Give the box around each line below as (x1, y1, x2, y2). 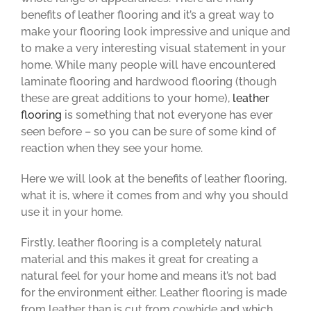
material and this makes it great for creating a (21, 253, 258, 266)
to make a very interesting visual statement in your (21, 42, 286, 55)
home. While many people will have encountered (21, 58, 276, 72)
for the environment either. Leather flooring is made (21, 286, 287, 299)
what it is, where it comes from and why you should (21, 189, 288, 202)
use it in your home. (21, 205, 123, 219)
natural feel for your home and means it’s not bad (21, 269, 276, 283)
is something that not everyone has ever (62, 108, 273, 121)
